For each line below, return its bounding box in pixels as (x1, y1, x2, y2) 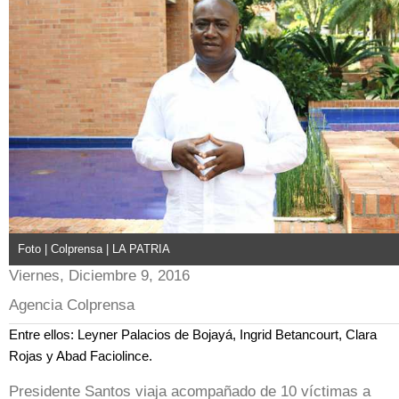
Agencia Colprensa (9, 296, 134, 313)
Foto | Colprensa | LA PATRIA (18, 241, 170, 256)
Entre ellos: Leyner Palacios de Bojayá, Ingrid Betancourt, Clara (9, 326, 377, 342)
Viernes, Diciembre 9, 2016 (9, 266, 190, 284)
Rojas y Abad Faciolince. (9, 347, 152, 363)
